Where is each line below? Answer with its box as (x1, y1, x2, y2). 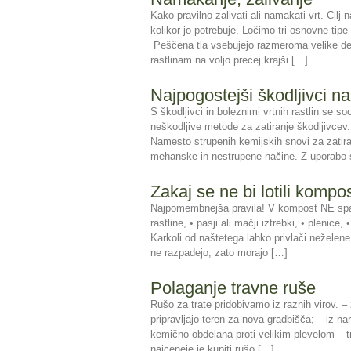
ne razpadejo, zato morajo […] (150, 247, 288, 259)
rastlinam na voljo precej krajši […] (150, 54, 308, 66)
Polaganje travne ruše (150, 278, 316, 298)
